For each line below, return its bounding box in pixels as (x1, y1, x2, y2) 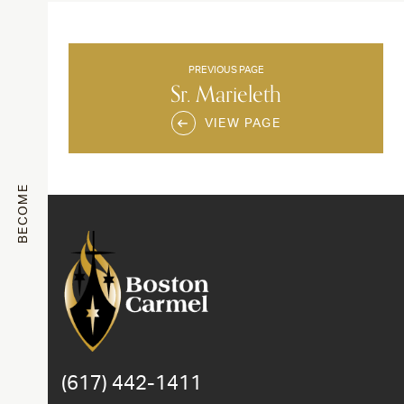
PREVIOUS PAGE (188, 64, 264, 75)
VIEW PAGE (204, 116, 281, 130)
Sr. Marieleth (170, 76, 281, 113)
